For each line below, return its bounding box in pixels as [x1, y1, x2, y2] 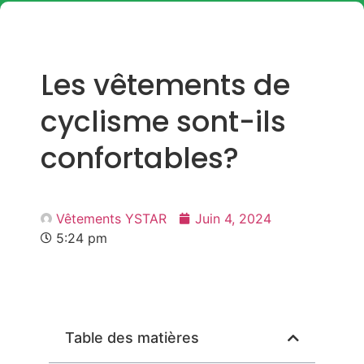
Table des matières [65, 329, 199, 346]
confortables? [41, 138, 239, 178]
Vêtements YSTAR [56, 210, 167, 227]
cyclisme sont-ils [41, 102, 286, 141]
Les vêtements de [41, 65, 290, 105]
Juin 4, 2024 [195, 210, 271, 227]
